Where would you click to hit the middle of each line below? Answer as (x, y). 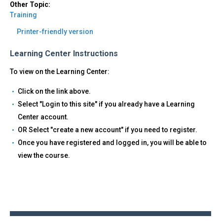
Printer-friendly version (55, 32)
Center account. (43, 117)
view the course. (44, 156)
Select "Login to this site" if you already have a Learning (106, 104)
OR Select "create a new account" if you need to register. (108, 130)
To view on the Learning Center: (60, 72)
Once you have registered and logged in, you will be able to (112, 143)
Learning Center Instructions (64, 54)
